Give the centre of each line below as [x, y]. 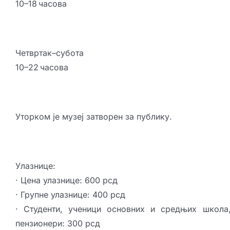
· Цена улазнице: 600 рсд [66, 180]
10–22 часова [42, 68]
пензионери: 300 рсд [57, 224]
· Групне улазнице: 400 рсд [70, 195]
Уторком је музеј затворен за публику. [93, 117]
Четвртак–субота [49, 53]
